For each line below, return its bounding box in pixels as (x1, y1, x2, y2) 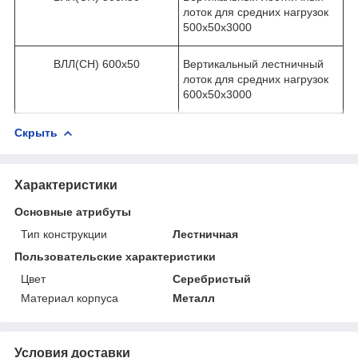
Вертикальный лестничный (183, 57, 324, 70)
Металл (173, 291, 216, 304)
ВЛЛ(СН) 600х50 (54, 57, 140, 70)
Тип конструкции (21, 227, 107, 241)
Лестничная (173, 227, 239, 241)
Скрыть (14, 125, 58, 139)
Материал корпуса (21, 291, 118, 304)
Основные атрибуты (14, 205, 131, 218)
